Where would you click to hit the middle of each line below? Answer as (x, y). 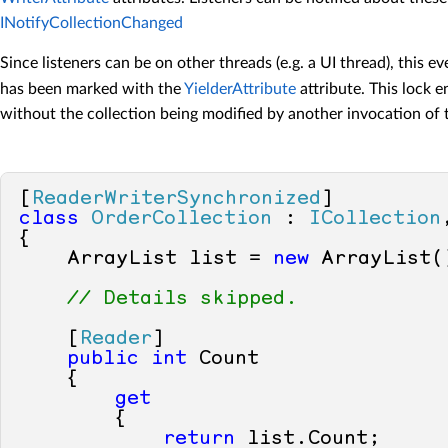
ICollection (375, 219)
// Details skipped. (182, 299)
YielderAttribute (240, 89)
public (103, 359)
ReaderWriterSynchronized (176, 199)
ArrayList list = (146, 259)
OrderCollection (181, 219)
